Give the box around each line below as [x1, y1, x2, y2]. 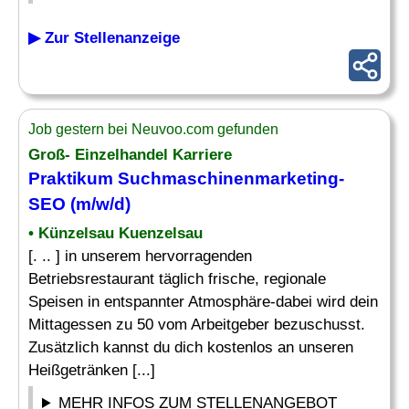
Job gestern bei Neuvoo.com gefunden [28, 121, 278, 137]
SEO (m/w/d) [28, 194, 131, 214]
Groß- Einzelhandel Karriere [28, 146, 232, 163]
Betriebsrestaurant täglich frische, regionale [28, 270, 326, 288]
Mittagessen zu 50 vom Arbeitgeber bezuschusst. [28, 316, 365, 333]
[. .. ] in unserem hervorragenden [28, 247, 252, 265]
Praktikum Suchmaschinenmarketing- [28, 169, 344, 188]
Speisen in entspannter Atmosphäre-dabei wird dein [28, 293, 378, 310]
